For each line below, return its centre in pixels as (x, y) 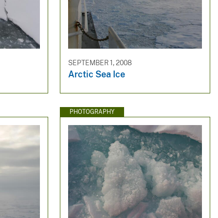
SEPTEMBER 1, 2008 (100, 63)
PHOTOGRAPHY (92, 112)
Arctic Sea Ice (96, 74)
